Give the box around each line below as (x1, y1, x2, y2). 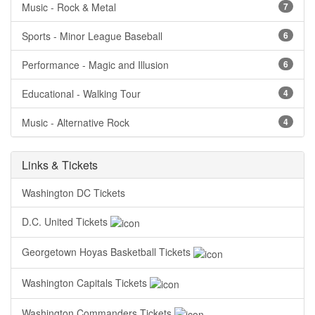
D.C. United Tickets (22, 214, 110, 229)
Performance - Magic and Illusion (22, 58, 169, 72)
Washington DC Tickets (22, 186, 125, 200)
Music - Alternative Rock (22, 115, 129, 129)
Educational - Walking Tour (22, 86, 141, 101)
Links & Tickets (22, 157, 98, 173)
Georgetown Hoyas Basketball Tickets (22, 245, 193, 259)
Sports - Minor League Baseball (22, 29, 162, 43)
